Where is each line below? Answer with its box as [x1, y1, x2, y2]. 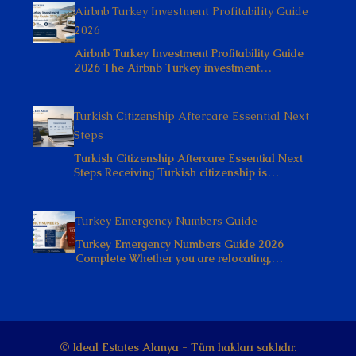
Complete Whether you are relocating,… [75, 251, 284, 265]
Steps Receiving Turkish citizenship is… [74, 165, 280, 180]
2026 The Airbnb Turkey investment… [75, 60, 272, 75]
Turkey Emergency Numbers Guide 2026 [75, 237, 284, 251]
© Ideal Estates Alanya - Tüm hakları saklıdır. [60, 340, 296, 354]
